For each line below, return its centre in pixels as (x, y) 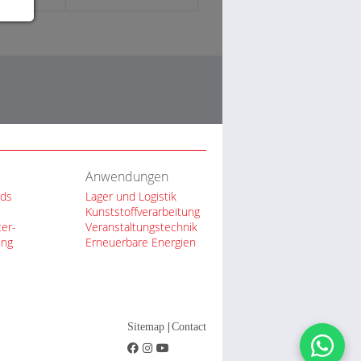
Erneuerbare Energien (141, 242)
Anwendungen (127, 176)
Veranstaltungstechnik (141, 227)
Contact (189, 327)
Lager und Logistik (131, 196)
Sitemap (146, 327)
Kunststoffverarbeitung (143, 212)
